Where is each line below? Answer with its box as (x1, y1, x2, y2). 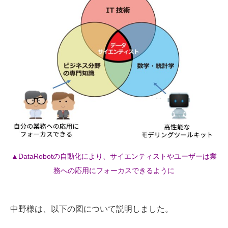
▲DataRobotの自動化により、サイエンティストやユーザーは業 (11, 152, 217, 161)
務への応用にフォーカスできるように (53, 166, 175, 175)
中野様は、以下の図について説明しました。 (10, 205, 173, 214)
